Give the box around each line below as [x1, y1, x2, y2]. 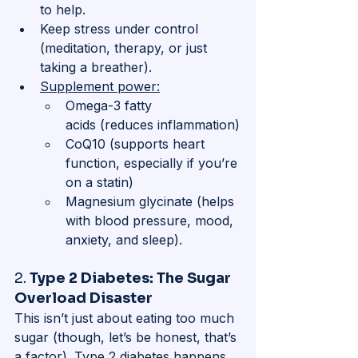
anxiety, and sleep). [66, 232, 182, 249]
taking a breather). [40, 59, 152, 76]
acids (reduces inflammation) [66, 117, 240, 133]
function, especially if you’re [66, 155, 241, 172]
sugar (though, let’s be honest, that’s [14, 329, 241, 346]
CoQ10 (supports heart [66, 136, 209, 153]
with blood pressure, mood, [66, 213, 237, 229]
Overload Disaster [14, 289, 153, 308]
